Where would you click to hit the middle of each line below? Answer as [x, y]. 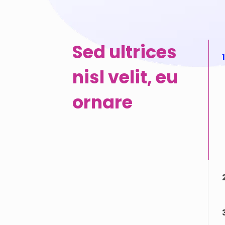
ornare [102, 102]
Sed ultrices [125, 52]
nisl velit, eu [125, 77]
